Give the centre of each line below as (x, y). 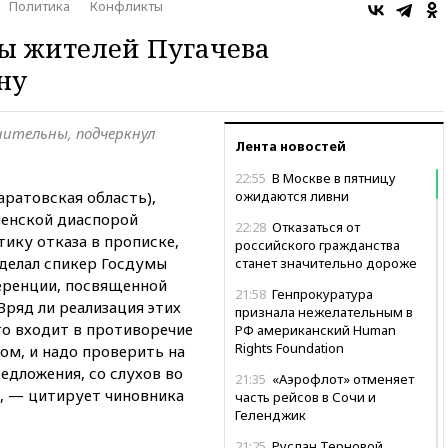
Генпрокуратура (321, 293)
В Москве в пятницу (332, 177)
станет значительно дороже (326, 262)
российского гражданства (317, 244)
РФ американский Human (315, 329)
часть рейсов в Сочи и (305, 396)
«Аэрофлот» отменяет (341, 378)
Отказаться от (314, 226)
